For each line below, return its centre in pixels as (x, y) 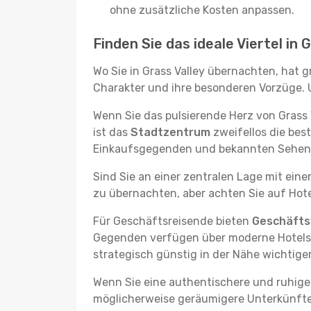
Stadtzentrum (170, 132)
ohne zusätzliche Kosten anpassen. (202, 10)
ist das (112, 132)
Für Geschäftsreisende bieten (173, 221)
